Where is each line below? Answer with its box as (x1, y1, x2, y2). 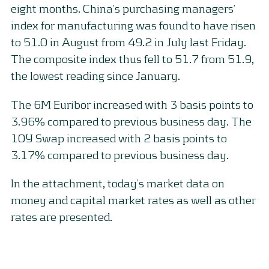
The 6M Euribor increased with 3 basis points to (11, 97, 253, 111)
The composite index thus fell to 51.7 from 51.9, (11, 52, 254, 66)
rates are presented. (11, 209, 112, 223)
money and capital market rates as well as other (11, 192, 256, 207)
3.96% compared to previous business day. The (11, 113, 252, 128)
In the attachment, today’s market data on (11, 175, 225, 190)
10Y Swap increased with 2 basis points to (11, 130, 227, 145)
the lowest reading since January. (11, 68, 180, 83)
